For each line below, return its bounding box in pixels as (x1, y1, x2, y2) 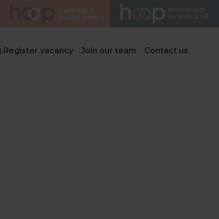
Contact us (144, 46, 188, 55)
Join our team (81, 46, 136, 55)
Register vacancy (3, 46, 73, 55)
